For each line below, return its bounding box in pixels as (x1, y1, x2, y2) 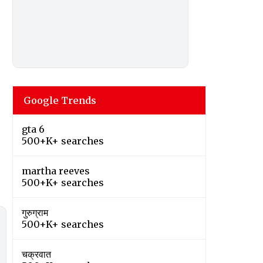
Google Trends (23, 95, 96, 107)
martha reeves (22, 165, 90, 177)
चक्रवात (22, 248, 51, 261)
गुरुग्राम (22, 207, 48, 219)
